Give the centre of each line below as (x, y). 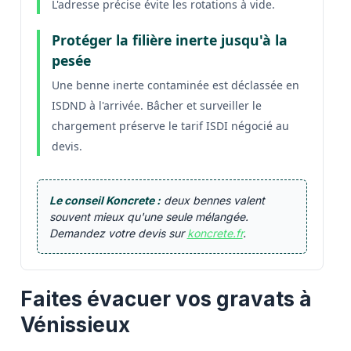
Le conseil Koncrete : (105, 200)
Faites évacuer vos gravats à (166, 299)
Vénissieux (75, 324)
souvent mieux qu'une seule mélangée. (148, 216)
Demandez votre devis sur (118, 233)
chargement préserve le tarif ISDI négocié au (170, 125)
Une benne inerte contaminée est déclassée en (175, 85)
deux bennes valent (212, 200)
